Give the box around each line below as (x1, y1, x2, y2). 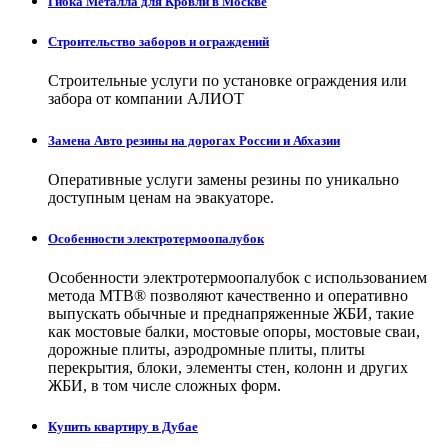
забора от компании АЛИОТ (48, 90, 244, 108)
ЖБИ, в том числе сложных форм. (48, 377, 281, 395)
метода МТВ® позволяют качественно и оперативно (48, 287, 408, 305)
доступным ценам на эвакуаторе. (48, 188, 274, 206)
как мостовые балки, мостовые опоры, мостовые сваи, (48, 323, 420, 341)
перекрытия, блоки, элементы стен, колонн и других (48, 359, 408, 377)
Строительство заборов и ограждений (48, 34, 269, 50)
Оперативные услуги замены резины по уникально (48, 170, 399, 188)
